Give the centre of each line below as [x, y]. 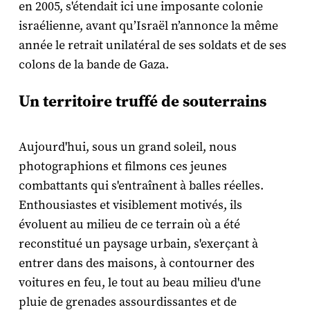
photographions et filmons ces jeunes [122, 167]
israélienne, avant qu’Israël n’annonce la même [148, 26]
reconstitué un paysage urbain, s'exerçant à [138, 244]
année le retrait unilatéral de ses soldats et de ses [152, 46]
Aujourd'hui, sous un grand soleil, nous [127, 147]
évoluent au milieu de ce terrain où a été [129, 225]
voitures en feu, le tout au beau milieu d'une [139, 283]
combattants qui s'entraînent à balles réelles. [141, 186]
